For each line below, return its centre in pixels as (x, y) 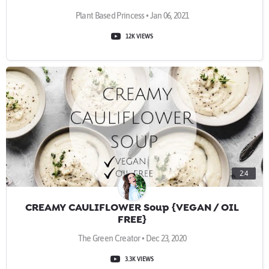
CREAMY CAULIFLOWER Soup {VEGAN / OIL (132, 207)
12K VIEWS (139, 36)
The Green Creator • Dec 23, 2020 (132, 238)
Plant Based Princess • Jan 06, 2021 (132, 16)
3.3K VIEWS (139, 259)
